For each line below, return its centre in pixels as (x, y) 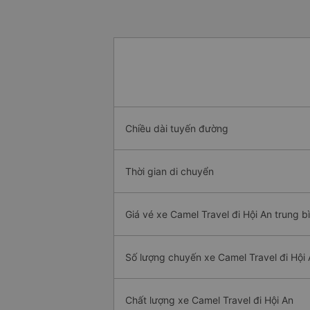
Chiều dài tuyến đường (177, 129)
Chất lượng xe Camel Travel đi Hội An (209, 300)
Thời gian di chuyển (170, 172)
